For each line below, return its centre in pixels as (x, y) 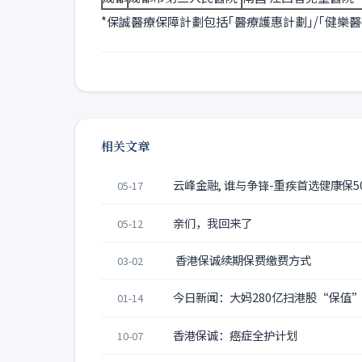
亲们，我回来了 (212, 222)
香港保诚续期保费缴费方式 (242, 260)
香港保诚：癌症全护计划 (235, 335)
